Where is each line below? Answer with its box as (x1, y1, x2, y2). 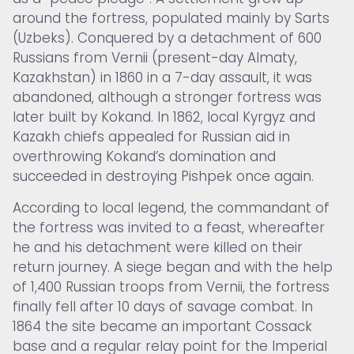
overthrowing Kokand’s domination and (13, 147, 276, 167)
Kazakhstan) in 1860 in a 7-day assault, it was (13, 68, 312, 88)
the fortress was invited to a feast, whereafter (13, 217, 325, 237)
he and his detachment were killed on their (13, 237, 303, 257)
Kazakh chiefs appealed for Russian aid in (13, 127, 290, 147)
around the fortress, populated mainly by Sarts (13, 9, 330, 28)
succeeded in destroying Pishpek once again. (13, 167, 314, 186)
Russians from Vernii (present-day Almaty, (13, 48, 297, 68)
